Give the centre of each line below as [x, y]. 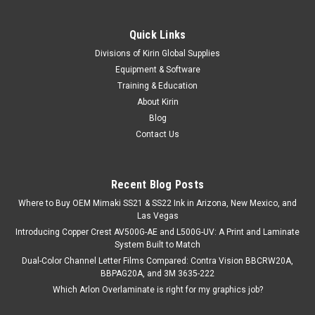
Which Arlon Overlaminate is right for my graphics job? [157, 289]
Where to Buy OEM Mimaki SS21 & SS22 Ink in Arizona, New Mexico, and [157, 203]
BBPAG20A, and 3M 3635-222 [157, 273]
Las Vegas [157, 216]
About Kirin [157, 102]
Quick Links [157, 34]
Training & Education [157, 85]
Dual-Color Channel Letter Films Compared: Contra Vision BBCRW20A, [157, 261]
